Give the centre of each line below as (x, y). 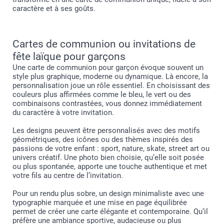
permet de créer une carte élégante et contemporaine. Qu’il (110, 211)
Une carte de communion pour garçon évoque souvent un (108, 67)
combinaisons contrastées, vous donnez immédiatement (107, 103)
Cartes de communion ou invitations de (104, 44)
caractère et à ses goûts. (54, 8)
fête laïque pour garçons (69, 56)
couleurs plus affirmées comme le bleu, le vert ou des (102, 94)
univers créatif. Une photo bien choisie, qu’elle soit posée (108, 157)
